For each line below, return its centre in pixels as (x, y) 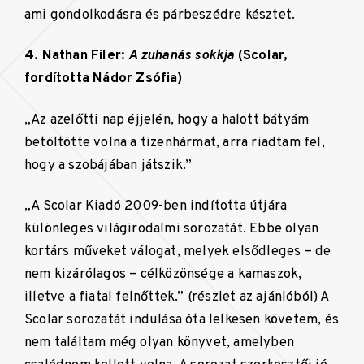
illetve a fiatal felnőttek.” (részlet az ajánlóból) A (177, 297)
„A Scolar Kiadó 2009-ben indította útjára (156, 206)
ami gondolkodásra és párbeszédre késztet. (160, 15)
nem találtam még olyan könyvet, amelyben (160, 343)
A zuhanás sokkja (182, 56)
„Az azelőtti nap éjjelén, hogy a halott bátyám (167, 119)
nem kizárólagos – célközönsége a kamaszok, (163, 275)
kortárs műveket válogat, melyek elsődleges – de (178, 252)
